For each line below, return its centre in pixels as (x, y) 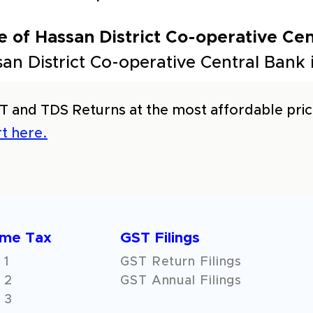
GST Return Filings (181, 262)
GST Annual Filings (181, 281)
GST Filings (160, 238)
